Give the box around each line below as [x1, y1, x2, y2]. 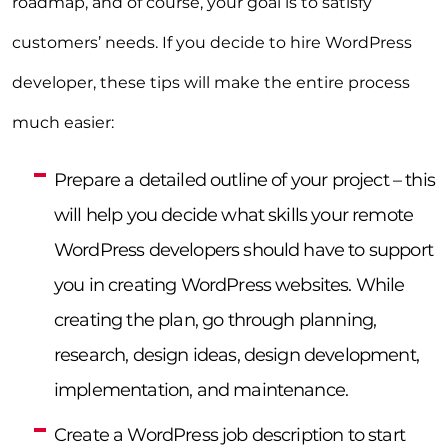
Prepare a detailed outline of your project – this [54, 169, 435, 192]
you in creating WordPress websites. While [54, 274, 405, 297]
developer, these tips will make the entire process [12, 73, 410, 93]
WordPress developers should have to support [54, 239, 433, 262]
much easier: [12, 113, 114, 133]
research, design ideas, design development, [54, 344, 419, 367]
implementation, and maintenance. [54, 379, 349, 402]
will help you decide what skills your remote [54, 204, 414, 227]
